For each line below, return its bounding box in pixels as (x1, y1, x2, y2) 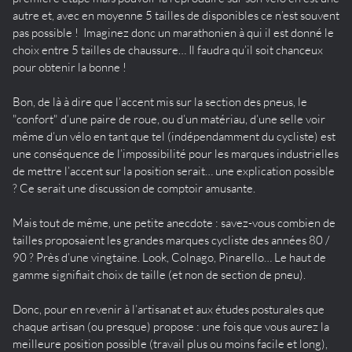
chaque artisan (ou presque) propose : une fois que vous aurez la (13, 318, 329, 334)
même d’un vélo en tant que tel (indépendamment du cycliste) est (13, 128, 335, 144)
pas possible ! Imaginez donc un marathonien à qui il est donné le (13, 24, 334, 40)
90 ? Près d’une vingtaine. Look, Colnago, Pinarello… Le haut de (13, 249, 326, 265)
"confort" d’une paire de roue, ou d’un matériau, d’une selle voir (13, 111, 325, 126)
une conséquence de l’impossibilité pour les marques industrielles (13, 145, 339, 161)
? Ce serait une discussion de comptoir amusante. (13, 180, 255, 196)
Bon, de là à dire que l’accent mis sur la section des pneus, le (13, 93, 307, 109)
